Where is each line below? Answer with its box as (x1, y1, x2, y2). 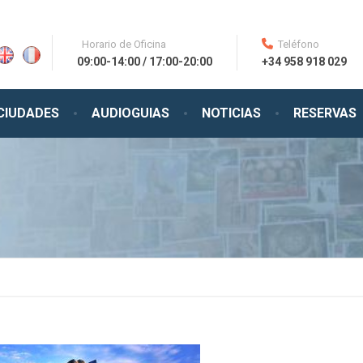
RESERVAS (293, 105, 357, 121)
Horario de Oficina (82, 37, 166, 50)
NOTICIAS (202, 105, 261, 121)
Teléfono (278, 37, 319, 50)
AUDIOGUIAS (92, 105, 169, 121)
